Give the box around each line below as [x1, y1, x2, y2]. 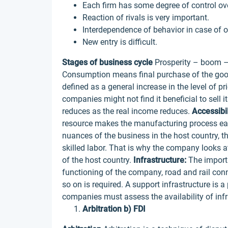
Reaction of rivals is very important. [82, 13, 209, 22]
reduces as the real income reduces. [62, 106, 192, 116]
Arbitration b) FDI [82, 204, 146, 214]
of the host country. [62, 155, 133, 165]
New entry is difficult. [82, 37, 157, 47]
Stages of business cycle [62, 58, 153, 67]
